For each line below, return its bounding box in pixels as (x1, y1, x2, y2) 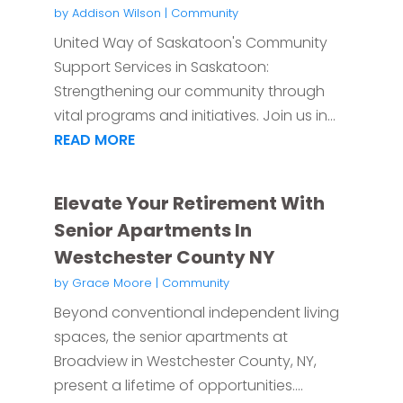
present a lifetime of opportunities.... (53, 375, 303, 397)
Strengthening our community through (53, 81, 325, 103)
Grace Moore (71, 274, 152, 292)
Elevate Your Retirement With (53, 191, 325, 217)
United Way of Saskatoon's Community (53, 32, 327, 54)
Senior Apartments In (53, 218, 252, 244)
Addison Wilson (71, 4, 161, 22)
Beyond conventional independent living (53, 302, 339, 324)
